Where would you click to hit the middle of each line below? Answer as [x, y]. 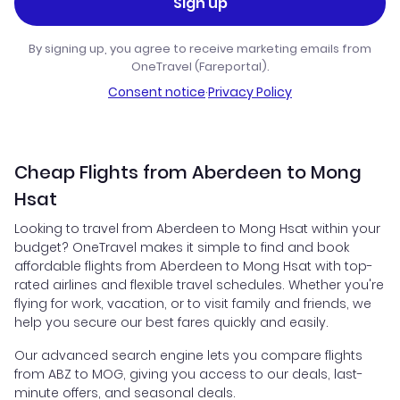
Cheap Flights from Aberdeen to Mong [188, 173]
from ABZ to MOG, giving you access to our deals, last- [189, 375]
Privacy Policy [250, 92]
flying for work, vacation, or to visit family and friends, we [193, 304]
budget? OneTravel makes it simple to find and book [182, 248]
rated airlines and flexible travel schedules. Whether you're [199, 285]
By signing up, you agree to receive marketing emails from [200, 49]
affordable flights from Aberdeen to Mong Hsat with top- [194, 267]
